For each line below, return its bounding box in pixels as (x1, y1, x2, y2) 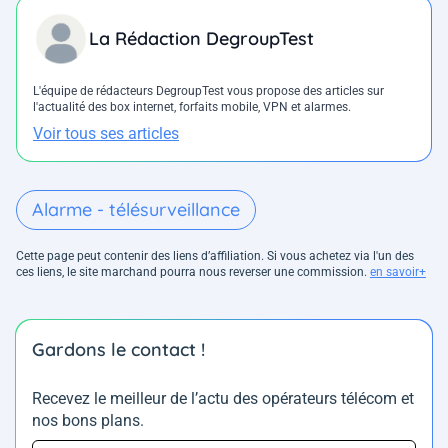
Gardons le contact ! (32, 338, 205, 362)
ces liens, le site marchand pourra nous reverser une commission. (16, 265, 370, 280)
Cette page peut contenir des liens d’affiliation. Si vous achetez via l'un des (16, 249, 414, 264)
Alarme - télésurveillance (32, 198, 240, 222)
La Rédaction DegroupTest (89, 27, 314, 51)
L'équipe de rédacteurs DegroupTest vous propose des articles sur (33, 84, 384, 99)
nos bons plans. (32, 411, 144, 431)
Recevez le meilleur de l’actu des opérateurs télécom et (32, 389, 414, 409)
